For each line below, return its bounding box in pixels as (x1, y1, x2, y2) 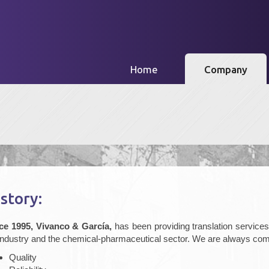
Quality (9, 252, 37, 262)
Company (204, 64, 247, 75)
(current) (157, 63, 197, 74)
